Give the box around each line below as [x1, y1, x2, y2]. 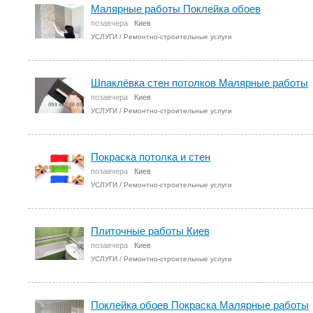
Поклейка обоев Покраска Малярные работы [91, 299, 309, 311]
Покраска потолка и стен [91, 151, 210, 163]
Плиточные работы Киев [91, 225, 210, 237]
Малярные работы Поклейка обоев [91, 3, 261, 15]
